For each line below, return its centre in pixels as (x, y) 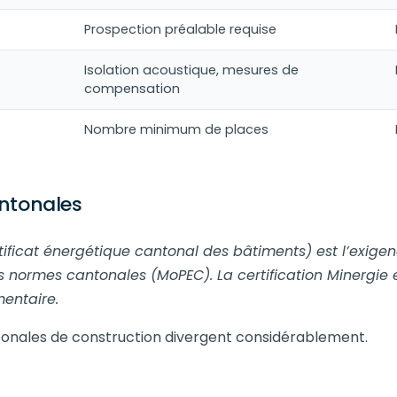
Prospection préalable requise (180, 29)
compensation (132, 89)
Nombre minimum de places (176, 129)
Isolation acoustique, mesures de (191, 70)
